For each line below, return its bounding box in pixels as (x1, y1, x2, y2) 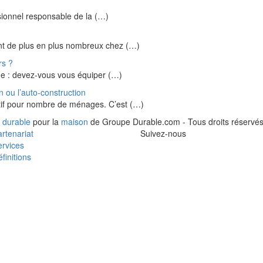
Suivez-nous (140, 127, 186, 139)
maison (61, 116, 88, 127)
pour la (31, 116, 61, 127)
